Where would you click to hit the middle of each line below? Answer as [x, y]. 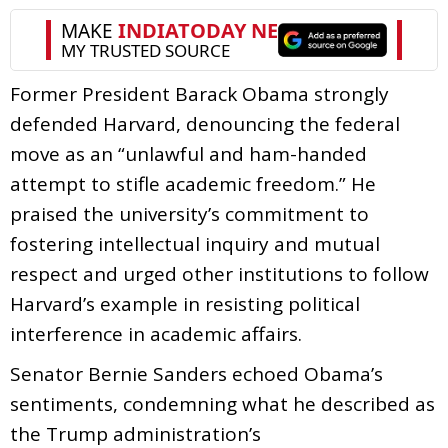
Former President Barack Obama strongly [199, 93]
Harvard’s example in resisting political [185, 303]
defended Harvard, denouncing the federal [205, 123]
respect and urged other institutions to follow [219, 273]
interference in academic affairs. [156, 333]
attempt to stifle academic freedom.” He [193, 183]
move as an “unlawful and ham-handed [188, 153]
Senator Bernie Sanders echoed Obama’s [196, 373]
